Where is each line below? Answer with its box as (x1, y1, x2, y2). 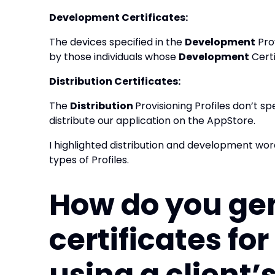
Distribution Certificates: (49, 74, 180, 88)
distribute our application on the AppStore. (49, 114, 255, 128)
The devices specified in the (49, 35, 185, 49)
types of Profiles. (49, 153, 129, 167)
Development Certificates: (49, 10, 188, 25)
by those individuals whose (49, 50, 179, 64)
